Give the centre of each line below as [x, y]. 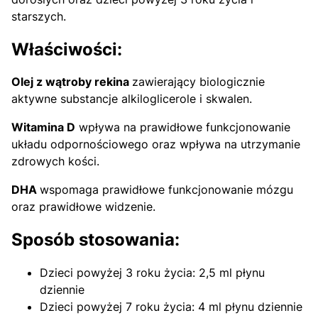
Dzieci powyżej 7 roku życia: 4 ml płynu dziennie [171, 307]
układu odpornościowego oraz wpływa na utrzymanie [156, 144]
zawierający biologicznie [198, 82]
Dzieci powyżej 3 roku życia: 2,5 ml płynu [152, 273]
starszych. [39, 16]
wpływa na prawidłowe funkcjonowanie [183, 127]
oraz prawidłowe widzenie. [83, 207]
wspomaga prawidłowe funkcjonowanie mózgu [166, 190]
